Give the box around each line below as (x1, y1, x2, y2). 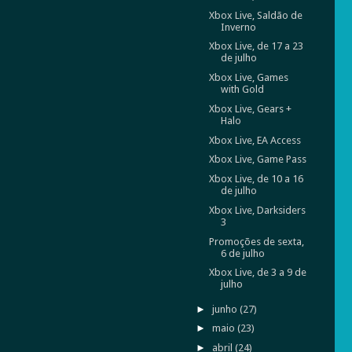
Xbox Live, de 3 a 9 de (208, 266, 306, 279)
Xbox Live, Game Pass (208, 153, 306, 166)
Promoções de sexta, (208, 235, 304, 247)
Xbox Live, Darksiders (208, 203, 306, 216)
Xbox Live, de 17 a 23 (208, 40, 303, 53)
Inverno (220, 20, 256, 33)
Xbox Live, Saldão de (208, 9, 302, 21)
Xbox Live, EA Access (208, 134, 301, 146)
